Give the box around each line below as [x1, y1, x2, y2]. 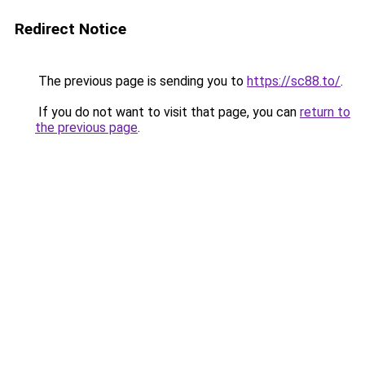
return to [300, 104, 350, 120]
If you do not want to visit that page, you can [35, 104, 300, 120]
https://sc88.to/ [247, 73, 341, 89]
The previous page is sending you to [35, 73, 247, 89]
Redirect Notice [15, 20, 126, 38]
